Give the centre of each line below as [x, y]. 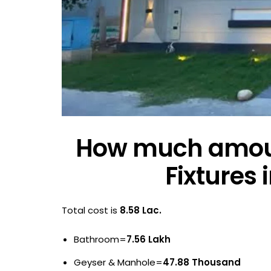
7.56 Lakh [149, 239]
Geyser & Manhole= [118, 262]
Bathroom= [100, 239]
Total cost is [91, 210]
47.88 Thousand [202, 262]
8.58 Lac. [141, 210]
